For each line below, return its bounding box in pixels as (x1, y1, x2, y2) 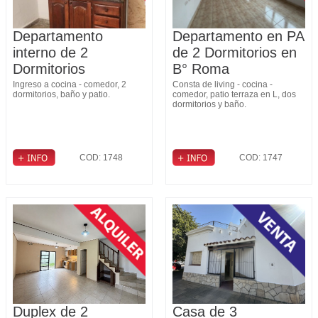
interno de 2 (13, 45, 88, 60)
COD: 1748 (79, 153, 123, 163)
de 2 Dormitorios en (172, 45, 297, 60)
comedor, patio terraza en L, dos (172, 89, 296, 99)
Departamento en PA (172, 28, 304, 44)
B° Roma (172, 61, 229, 77)
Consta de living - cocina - (172, 79, 273, 89)
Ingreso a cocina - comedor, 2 (13, 79, 126, 89)
